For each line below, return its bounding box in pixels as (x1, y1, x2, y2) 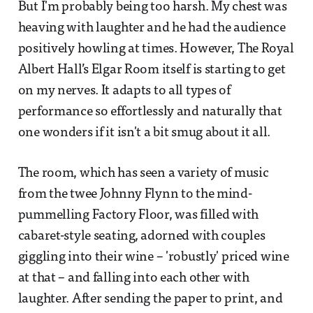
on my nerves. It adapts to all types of (17, 84, 231, 98)
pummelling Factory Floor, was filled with (17, 208, 259, 222)
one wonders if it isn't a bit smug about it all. (17, 126, 271, 140)
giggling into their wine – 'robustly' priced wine (17, 250, 289, 264)
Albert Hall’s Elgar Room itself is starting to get (17, 63, 286, 77)
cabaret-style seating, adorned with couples (17, 229, 265, 243)
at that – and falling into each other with (17, 271, 249, 285)
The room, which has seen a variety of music (17, 166, 269, 180)
